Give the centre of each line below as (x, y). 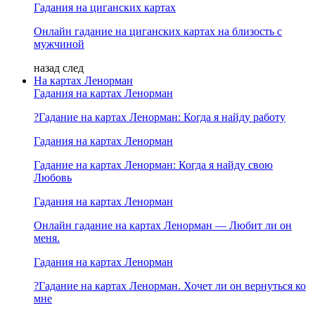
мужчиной (59, 44)
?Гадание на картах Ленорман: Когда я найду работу (160, 117)
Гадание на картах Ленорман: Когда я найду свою (153, 165)
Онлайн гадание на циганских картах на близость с (158, 31)
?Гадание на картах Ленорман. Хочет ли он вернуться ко (170, 285)
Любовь (53, 177)
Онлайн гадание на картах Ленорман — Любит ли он (163, 225)
